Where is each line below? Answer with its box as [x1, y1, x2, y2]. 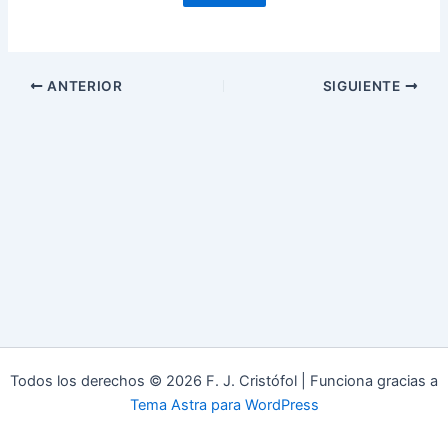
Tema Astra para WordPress [129, 396, 319, 414]
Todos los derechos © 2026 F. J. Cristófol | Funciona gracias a [10, 372, 438, 390]
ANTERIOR [43, 78, 123, 95]
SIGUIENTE [322, 78, 405, 95]
